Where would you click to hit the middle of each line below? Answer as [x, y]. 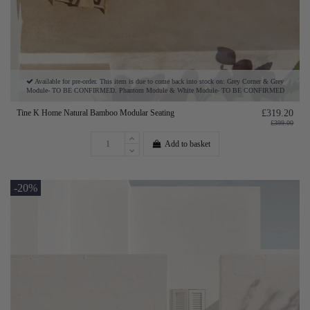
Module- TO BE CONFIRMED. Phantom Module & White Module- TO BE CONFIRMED [155, 91]
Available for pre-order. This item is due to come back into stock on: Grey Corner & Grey [158, 82]
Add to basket [188, 144]
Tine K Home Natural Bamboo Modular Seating [95, 112]
